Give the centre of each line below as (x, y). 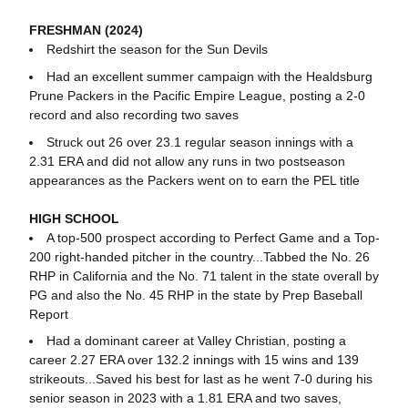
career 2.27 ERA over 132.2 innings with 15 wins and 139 (194, 360)
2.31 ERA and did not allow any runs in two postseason (187, 161)
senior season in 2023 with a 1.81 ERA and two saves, (185, 398)
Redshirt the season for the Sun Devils (157, 49)
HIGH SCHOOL (74, 218)
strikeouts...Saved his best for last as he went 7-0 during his (200, 379)
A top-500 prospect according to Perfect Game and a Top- (213, 237)
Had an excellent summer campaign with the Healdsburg (209, 76)
